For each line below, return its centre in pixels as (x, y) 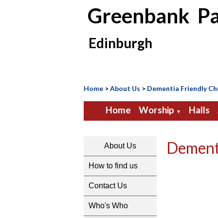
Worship (156, 110)
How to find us (113, 166)
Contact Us (108, 186)
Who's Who (108, 206)
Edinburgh (118, 43)
